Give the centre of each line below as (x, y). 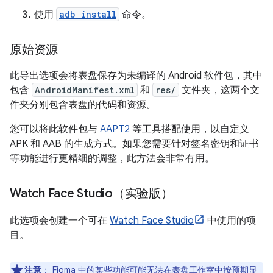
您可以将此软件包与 (55, 129)
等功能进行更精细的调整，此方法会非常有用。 (112, 158)
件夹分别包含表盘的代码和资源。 (83, 105)
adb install (88, 14)
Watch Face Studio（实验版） (91, 193)
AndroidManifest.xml (85, 90)
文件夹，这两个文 (219, 90)
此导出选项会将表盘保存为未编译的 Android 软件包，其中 (136, 75)
